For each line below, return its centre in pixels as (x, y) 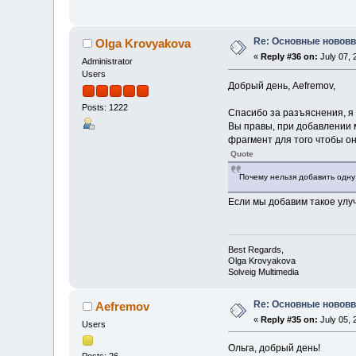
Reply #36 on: (290, 57)
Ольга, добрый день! (274, 348)
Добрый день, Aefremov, (281, 86)
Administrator (108, 62)
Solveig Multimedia (263, 271)
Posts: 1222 (105, 108)
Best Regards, (255, 249)
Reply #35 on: (290, 319)
